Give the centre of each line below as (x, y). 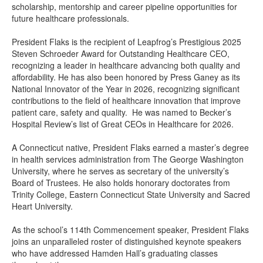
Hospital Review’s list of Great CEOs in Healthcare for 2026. (123, 124)
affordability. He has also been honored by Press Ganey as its (126, 77)
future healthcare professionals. (70, 18)
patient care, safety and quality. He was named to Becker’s (122, 112)
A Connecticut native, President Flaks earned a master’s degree (130, 147)
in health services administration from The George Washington (128, 159)
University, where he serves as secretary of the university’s (120, 171)
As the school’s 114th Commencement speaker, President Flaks (130, 230)
